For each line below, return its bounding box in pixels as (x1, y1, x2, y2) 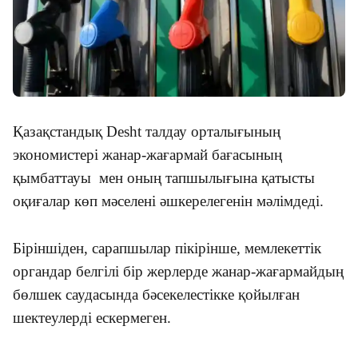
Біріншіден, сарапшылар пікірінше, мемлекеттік (13, 239, 321, 257)
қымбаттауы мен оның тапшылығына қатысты (13, 169, 315, 186)
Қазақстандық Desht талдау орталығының (13, 122, 280, 140)
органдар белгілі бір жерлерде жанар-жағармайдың (13, 262, 344, 280)
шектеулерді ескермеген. (13, 308, 171, 326)
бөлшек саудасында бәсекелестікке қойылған (13, 285, 300, 303)
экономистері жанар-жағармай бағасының (13, 145, 282, 163)
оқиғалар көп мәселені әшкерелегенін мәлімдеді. (13, 192, 324, 209)
